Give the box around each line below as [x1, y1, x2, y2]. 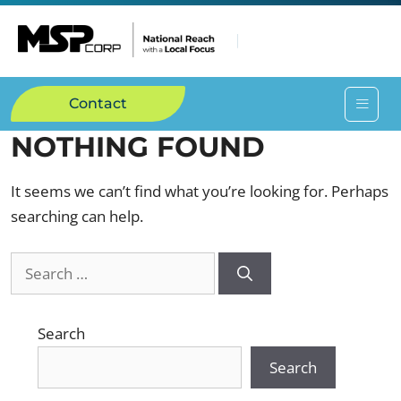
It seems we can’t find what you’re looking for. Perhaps [11, 181, 388, 201]
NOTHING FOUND [11, 130, 265, 164]
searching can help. [11, 206, 143, 226]
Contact [69, 95, 127, 112]
